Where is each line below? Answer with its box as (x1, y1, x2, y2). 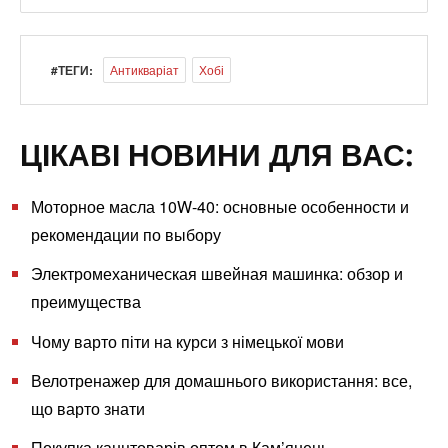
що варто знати (31, 396, 146, 420)
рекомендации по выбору (31, 223, 222, 247)
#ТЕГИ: (51, 61, 93, 80)
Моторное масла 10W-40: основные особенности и (31, 195, 410, 219)
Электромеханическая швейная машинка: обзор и (31, 262, 404, 286)
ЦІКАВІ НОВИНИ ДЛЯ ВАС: (20, 134, 414, 176)
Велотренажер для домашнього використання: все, (31, 368, 413, 392)
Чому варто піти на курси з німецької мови (31, 329, 345, 353)
